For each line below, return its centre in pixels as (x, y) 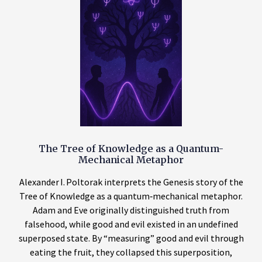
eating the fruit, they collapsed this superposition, (131, 252)
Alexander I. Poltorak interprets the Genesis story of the (131, 182)
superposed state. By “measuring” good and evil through (131, 238)
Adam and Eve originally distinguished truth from (131, 210)
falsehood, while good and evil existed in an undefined (131, 224)
